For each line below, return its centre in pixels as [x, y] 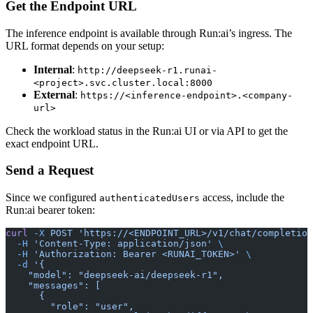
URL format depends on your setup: [85, 45]
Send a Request [50, 170]
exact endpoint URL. [52, 143]
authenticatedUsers [150, 198]
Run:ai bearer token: [50, 210]
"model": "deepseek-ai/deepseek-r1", [115, 275]
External [54, 94]
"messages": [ [53, 286]
